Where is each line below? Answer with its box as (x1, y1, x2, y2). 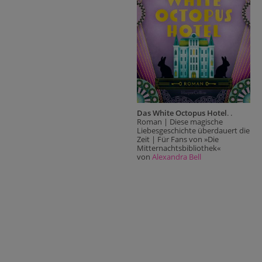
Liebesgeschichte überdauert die (137, 125, 250, 136)
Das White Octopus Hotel (137, 107, 227, 118)
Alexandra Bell (152, 151, 201, 162)
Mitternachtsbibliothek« (137, 142, 220, 153)
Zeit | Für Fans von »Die (137, 133, 219, 144)
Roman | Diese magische (137, 116, 223, 127)
